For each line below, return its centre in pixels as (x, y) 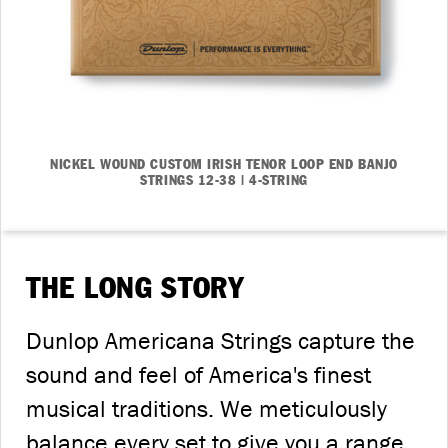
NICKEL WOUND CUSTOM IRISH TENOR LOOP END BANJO (224, 164)
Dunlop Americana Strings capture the (220, 340)
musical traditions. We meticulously (206, 408)
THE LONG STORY (135, 289)
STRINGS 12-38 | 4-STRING (224, 180)
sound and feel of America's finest (198, 374)
